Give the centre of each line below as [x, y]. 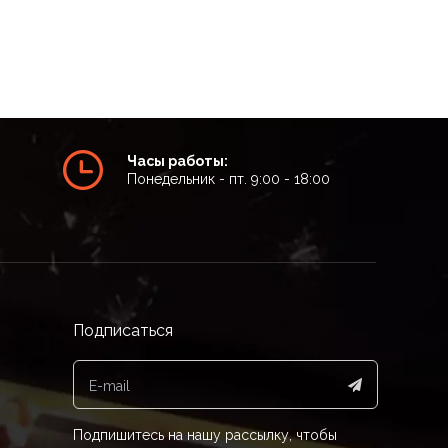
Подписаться [123, 330]
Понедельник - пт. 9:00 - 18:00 [228, 179]
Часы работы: [177, 161]
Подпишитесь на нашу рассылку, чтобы [205, 435]
